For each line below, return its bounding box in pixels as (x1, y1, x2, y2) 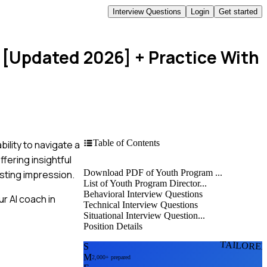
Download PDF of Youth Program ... (83, 167, 222, 178)
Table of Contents (93, 137, 160, 148)
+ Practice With (131, 46, 259, 69)
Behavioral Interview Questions (83, 188, 203, 199)
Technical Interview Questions (83, 199, 198, 210)
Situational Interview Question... (83, 210, 205, 221)
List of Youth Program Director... (83, 178, 207, 188)
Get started (219, 7, 257, 16)
